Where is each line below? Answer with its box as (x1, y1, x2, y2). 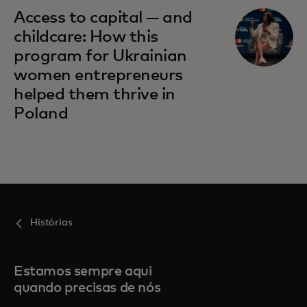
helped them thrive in (14, 86, 175, 103)
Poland (14, 106, 69, 123)
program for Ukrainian (14, 48, 187, 65)
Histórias (30, 218, 73, 228)
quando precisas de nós (14, 281, 161, 295)
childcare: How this (14, 29, 158, 46)
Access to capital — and (14, 10, 193, 27)
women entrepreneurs (14, 67, 183, 84)
